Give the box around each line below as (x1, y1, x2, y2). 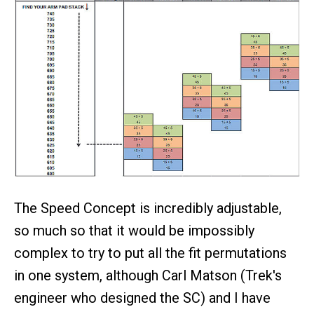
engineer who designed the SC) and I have (14, 289, 271, 307)
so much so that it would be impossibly (14, 222, 254, 240)
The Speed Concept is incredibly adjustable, (14, 200, 282, 217)
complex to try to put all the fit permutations (14, 245, 287, 262)
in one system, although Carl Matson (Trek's (14, 267, 282, 285)
